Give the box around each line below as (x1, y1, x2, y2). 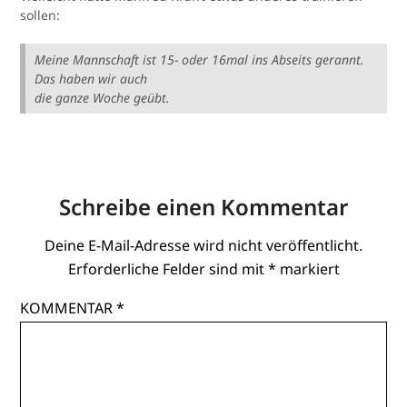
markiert (275, 259, 340, 280)
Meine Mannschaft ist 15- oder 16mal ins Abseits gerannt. (35, 51, 365, 69)
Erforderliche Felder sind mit (67, 259, 268, 280)
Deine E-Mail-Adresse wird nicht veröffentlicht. (45, 235, 362, 256)
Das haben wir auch (35, 70, 148, 88)
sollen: (20, 6, 61, 25)
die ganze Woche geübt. (35, 89, 171, 107)
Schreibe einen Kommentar (58, 192, 349, 223)
